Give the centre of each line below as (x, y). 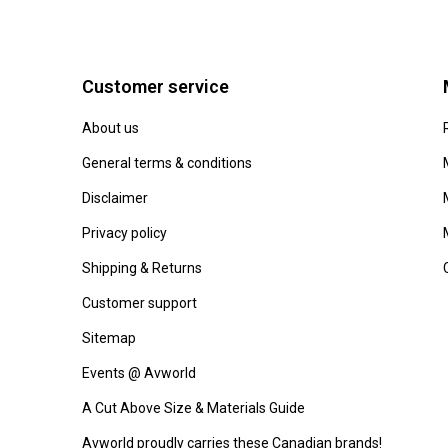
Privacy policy (124, 233)
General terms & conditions (167, 163)
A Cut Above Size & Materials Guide (193, 408)
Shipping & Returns (142, 268)
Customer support (139, 303)
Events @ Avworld (139, 373)
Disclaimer (115, 198)
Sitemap (109, 338)
